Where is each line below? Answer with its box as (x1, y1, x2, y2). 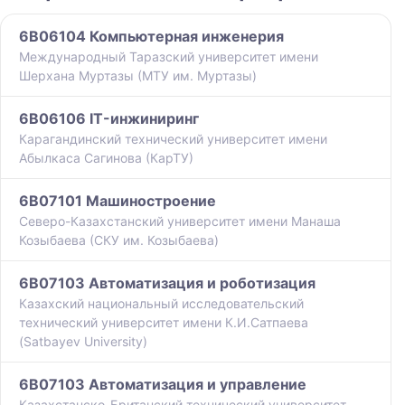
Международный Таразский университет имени (19, 49, 318, 65)
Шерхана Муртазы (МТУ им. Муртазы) (19, 68, 257, 84)
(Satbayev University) (19, 334, 147, 350)
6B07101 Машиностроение (19, 192, 216, 211)
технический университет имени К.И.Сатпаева (19, 315, 308, 331)
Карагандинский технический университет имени (19, 131, 327, 147)
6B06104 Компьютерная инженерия (19, 27, 284, 46)
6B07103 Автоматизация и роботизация (19, 274, 316, 293)
